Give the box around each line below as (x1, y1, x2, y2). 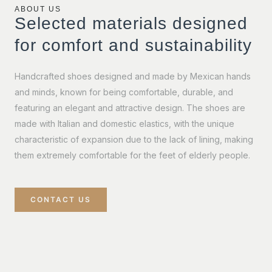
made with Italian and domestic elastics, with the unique (15, 118, 234, 129)
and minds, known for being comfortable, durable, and (15, 86, 233, 97)
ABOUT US (15, 4, 61, 13)
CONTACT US (30, 194, 91, 204)
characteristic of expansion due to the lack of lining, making (15, 134, 253, 144)
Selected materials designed (15, 13, 248, 33)
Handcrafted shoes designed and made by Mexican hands (15, 70, 251, 81)
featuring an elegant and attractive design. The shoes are (15, 102, 245, 113)
